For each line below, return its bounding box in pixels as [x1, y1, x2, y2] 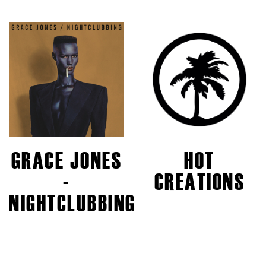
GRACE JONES [11, 144, 122, 177]
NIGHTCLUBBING [9, 186, 136, 220]
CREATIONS [154, 165, 245, 198]
